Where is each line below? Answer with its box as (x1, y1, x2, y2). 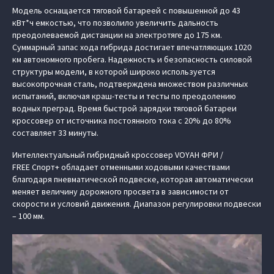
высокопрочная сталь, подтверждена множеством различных (12, 78, 248, 89)
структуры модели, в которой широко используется (12, 66, 215, 77)
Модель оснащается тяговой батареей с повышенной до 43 (12, 5, 240, 16)
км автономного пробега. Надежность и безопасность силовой (12, 54, 252, 65)
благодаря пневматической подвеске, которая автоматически (12, 174, 253, 185)
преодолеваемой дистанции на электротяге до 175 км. (12, 29, 222, 40)
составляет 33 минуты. (12, 127, 98, 138)
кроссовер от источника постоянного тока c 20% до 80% (12, 115, 231, 126)
